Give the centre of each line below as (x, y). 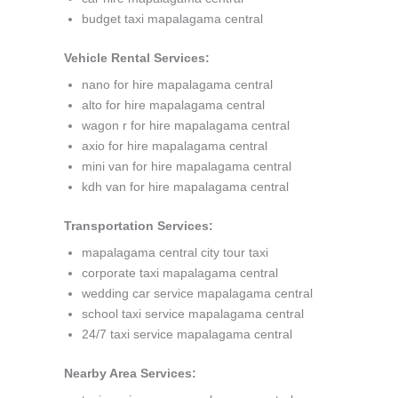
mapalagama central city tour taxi (175, 252)
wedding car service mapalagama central (197, 293)
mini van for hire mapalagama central (187, 166)
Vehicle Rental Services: (137, 58)
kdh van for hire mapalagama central (185, 187)
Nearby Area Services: (130, 373)
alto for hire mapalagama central (173, 105)
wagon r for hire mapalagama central (186, 125)
